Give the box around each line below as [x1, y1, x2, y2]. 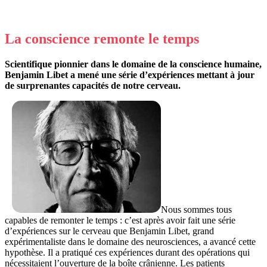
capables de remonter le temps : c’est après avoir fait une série [5, 215, 235, 226]
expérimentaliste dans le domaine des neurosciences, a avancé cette [5, 237, 256, 247]
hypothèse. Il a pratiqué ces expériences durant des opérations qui [5, 247, 250, 258]
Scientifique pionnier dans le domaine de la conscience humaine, [5, 59, 262, 70]
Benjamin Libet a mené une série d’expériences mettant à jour [5, 70, 254, 80]
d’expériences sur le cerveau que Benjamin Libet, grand [5, 226, 214, 237]
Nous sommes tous [161, 204, 232, 215]
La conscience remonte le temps [5, 31, 199, 47]
